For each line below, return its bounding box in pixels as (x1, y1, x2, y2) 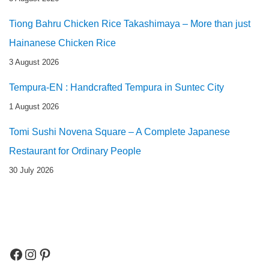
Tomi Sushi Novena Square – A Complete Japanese (9, 126, 230, 137)
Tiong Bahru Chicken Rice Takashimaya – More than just (9, 18, 250, 29)
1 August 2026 (9, 101, 59, 111)
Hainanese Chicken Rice (9, 37, 116, 48)
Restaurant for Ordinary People (9, 145, 141, 156)
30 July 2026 (9, 165, 53, 175)
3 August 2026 (9, 57, 59, 67)
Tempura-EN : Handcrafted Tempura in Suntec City (9, 82, 224, 92)
